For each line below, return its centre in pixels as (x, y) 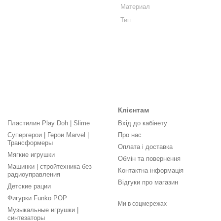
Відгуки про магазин (148, 182)
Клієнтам (133, 110)
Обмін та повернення (149, 159)
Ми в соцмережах (142, 204)
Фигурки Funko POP (37, 198)
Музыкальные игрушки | (43, 210)
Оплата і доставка (145, 147)
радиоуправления (34, 174)
